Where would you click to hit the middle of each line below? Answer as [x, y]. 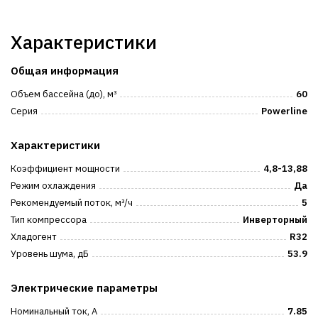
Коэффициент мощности [65, 169]
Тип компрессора [49, 220]
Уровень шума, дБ [50, 254]
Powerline [284, 111]
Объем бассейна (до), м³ [64, 94]
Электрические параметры [84, 288]
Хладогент [34, 237]
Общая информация [65, 71]
